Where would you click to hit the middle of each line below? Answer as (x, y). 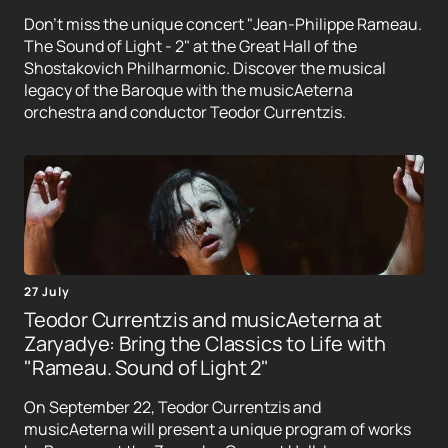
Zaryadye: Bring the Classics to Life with (205, 344)
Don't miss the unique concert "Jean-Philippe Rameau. (223, 24)
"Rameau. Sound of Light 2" (146, 368)
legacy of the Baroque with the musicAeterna (188, 90)
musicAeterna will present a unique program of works (217, 429)
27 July (47, 292)
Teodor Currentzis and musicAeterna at (203, 320)
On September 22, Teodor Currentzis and (172, 407)
